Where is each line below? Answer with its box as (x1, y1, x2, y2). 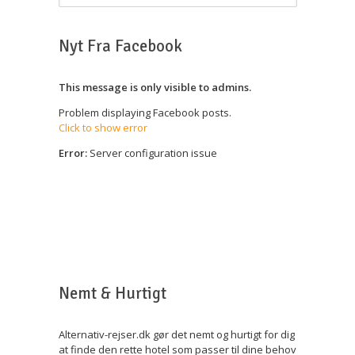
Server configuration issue (87, 145, 217, 160)
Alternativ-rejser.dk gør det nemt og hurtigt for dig (59, 326, 295, 342)
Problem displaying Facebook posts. (59, 105, 231, 120)
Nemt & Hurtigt (59, 282, 166, 303)
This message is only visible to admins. (59, 79, 251, 94)
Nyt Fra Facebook (59, 36, 182, 57)
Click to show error (59, 120, 147, 135)
